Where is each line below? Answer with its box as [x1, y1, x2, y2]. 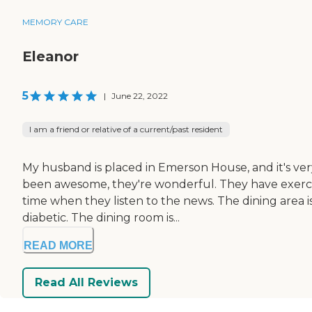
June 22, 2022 [111, 90, 168, 101]
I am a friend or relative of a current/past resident [29, 123, 223, 134]
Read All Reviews [35, 276, 138, 290]
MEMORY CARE [22, 16, 88, 27]
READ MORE [24, 239, 93, 251]
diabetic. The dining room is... [22, 210, 180, 224]
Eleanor [22, 47, 79, 65]
